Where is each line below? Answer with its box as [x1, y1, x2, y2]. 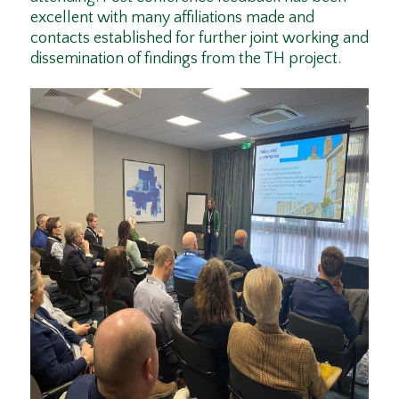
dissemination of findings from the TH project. [29, 49, 341, 68]
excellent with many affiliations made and [29, 8, 314, 27]
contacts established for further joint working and [29, 28, 369, 47]
